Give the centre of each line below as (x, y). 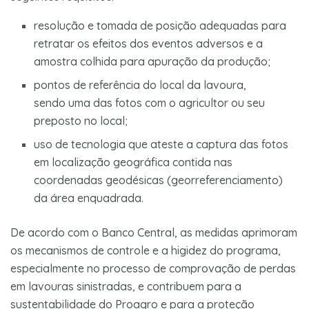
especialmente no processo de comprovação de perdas (153, 268)
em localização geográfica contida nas (133, 162)
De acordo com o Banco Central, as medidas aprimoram (154, 232)
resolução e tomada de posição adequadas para (160, 25)
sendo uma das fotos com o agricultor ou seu (150, 102)
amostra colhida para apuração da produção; (152, 61)
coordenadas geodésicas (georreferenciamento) (159, 180)
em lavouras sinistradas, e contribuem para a (126, 286)
